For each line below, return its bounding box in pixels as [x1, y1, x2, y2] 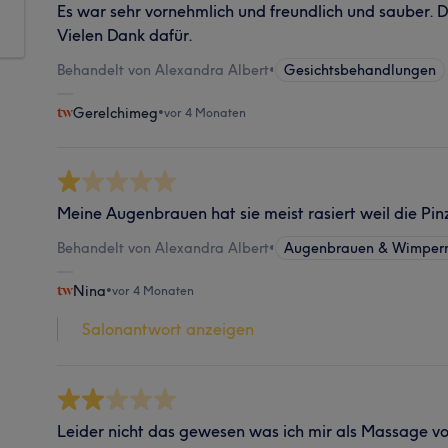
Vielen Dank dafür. [57, 24, 194, 45]
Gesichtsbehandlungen [284, 60, 437, 79]
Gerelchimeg [73, 103, 159, 122]
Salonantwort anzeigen [82, 318, 255, 339]
